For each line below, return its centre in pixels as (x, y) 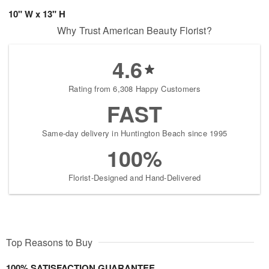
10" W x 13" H (37, 14)
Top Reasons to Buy (49, 243)
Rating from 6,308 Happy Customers (134, 89)
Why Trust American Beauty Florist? (134, 31)
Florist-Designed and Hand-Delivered (134, 178)
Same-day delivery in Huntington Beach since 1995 (134, 133)
